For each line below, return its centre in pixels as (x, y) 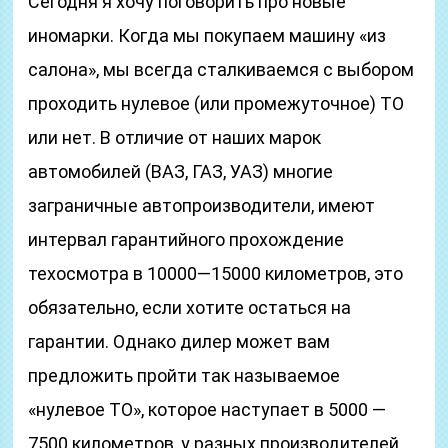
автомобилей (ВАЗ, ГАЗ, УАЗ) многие (181, 171)
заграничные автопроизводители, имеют (202, 205)
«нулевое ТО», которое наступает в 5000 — (207, 409)
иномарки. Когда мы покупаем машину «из (207, 35)
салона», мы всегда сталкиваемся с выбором (221, 69)
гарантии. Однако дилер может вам (179, 341)
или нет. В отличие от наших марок (175, 137)
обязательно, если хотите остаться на (190, 307)
